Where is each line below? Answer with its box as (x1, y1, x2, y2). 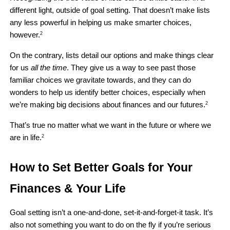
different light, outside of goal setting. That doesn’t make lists (10, 6, 210, 14)
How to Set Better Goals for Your (10, 160, 193, 174)
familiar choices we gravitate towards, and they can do (10, 75, 191, 84)
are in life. (10, 133, 42, 142)
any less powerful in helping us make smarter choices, (10, 18, 192, 27)
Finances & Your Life (10, 181, 129, 195)
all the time (31, 63, 67, 72)
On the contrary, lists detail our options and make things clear (10, 51, 214, 60)
